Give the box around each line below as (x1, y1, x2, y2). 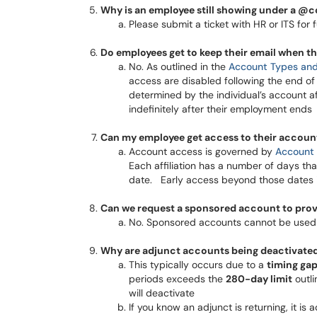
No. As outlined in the (129, 60, 229, 73)
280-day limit (226, 272, 292, 285)
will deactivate (129, 287, 195, 299)
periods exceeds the (129, 272, 226, 285)
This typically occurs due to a (129, 258, 267, 271)
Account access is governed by (129, 145, 275, 158)
